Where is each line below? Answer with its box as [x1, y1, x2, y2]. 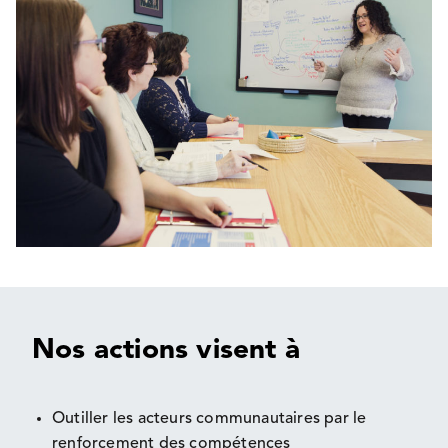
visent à [188, 337, 301, 366]
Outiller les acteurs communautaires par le [52, 411, 367, 428]
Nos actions [32, 337, 189, 366]
